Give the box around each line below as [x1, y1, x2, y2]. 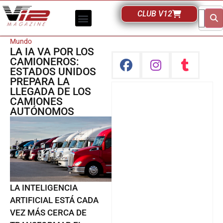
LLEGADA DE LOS [10, 86, 91, 98]
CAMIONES [10, 96, 63, 108]
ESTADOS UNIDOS [10, 66, 96, 78]
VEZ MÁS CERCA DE [10, 208, 87, 218]
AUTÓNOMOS [10, 106, 74, 117]
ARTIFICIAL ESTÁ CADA [10, 195, 99, 206]
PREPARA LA [10, 76, 70, 88]
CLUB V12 [137, 8, 172, 18]
